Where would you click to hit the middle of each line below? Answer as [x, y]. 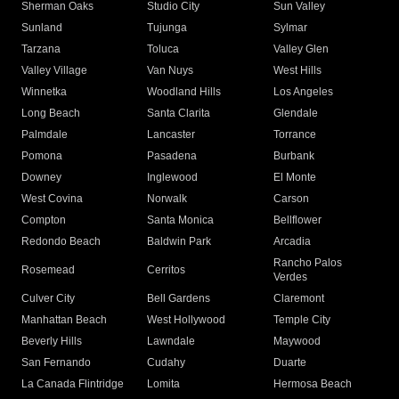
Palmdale [45, 135]
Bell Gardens [179, 299]
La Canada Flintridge [73, 384]
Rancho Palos [307, 263]
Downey [41, 178]
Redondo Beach [61, 242]
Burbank [293, 156]
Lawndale [171, 342]
